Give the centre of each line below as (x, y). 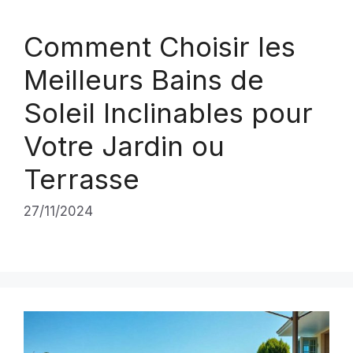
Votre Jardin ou (124, 145)
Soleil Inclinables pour (168, 112)
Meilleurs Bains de (144, 79)
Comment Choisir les (160, 46)
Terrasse (82, 178)
